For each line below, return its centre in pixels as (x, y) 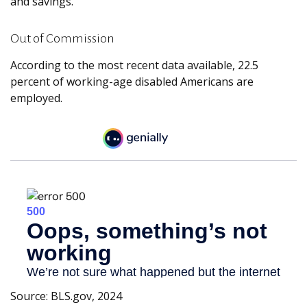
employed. (36, 98)
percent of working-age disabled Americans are (132, 82)
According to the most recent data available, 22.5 (134, 65)
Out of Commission (62, 38)
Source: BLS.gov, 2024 (66, 296)
